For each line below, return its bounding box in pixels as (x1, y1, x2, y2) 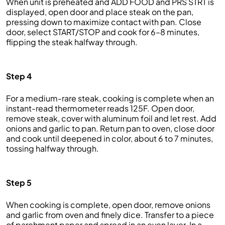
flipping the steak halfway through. (6, 37, 138, 47)
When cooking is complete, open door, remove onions (6, 199, 210, 210)
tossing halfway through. (6, 143, 99, 154)
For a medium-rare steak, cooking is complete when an (6, 93, 214, 103)
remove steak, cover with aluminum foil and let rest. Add (6, 113, 216, 124)
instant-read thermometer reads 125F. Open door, (6, 103, 194, 114)
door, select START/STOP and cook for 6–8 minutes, (6, 27, 199, 37)
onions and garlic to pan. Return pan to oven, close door (6, 123, 214, 134)
